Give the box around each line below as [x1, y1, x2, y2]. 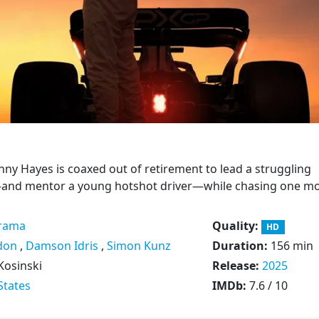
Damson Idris [25, 238, 98, 253]
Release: [211, 258, 262, 274]
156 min [270, 238, 313, 254]
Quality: [211, 218, 261, 234]
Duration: [211, 238, 271, 254]
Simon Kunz [106, 238, 171, 253]
